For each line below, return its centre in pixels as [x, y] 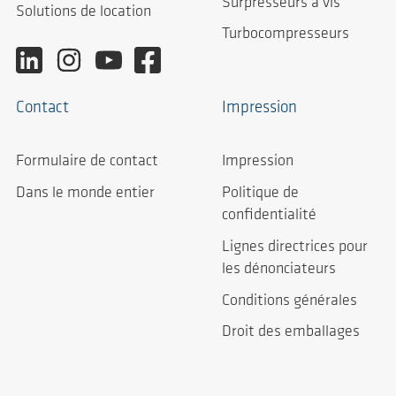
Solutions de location [84, 12]
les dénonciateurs [279, 269]
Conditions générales [289, 301]
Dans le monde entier [85, 194]
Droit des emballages [291, 332]
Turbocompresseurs [286, 34]
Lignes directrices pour [295, 247]
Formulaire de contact [87, 162]
